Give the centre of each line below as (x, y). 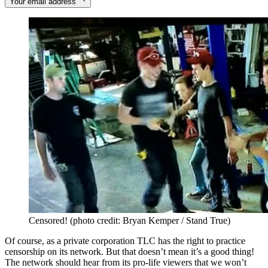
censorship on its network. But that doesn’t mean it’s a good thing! (130, 251)
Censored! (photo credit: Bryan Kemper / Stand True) (130, 220)
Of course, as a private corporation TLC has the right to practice (125, 240)
